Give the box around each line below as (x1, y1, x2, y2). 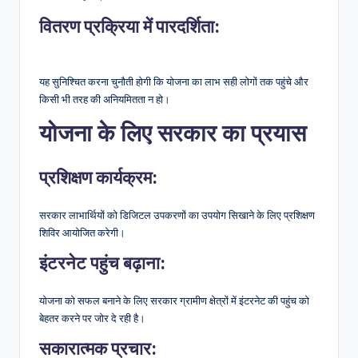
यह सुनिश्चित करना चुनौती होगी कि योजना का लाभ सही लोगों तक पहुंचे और (39, 75, 308, 89)
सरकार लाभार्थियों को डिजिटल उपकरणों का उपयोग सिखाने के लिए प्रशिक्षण (39, 209, 315, 222)
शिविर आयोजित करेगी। (39, 226, 125, 240)
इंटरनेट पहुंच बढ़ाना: (39, 252, 165, 275)
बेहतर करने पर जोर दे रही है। (39, 312, 145, 325)
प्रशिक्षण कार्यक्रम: (39, 166, 157, 189)
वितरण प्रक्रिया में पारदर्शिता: (39, 15, 220, 38)
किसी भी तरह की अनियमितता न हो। (39, 93, 170, 106)
